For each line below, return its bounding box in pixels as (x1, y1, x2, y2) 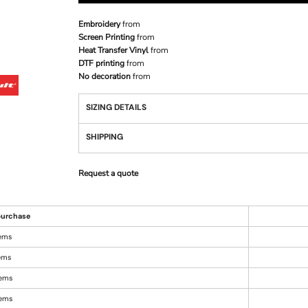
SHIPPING (86, 131, 123, 142)
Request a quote (78, 168, 138, 179)
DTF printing (78, 58, 124, 69)
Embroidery (78, 19, 120, 30)
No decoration (78, 71, 131, 82)
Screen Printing (78, 32, 135, 43)
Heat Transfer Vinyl (78, 45, 148, 56)
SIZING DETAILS (86, 102, 146, 113)
